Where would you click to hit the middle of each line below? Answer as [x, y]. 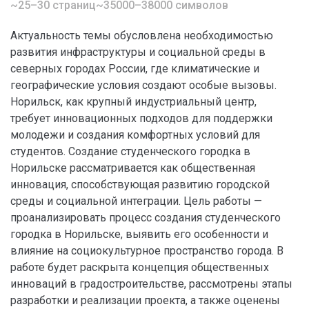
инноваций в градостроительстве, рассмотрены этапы [151, 284]
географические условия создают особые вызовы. [143, 85]
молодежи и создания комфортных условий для [135, 135]
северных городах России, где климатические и [135, 69]
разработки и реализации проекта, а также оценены [145, 300]
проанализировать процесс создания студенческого [146, 218]
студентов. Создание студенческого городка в [130, 151]
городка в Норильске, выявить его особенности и [139, 234]
